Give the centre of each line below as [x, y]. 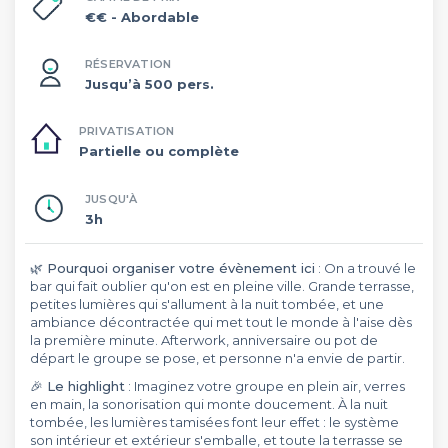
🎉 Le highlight [77, 386]
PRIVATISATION [127, 131]
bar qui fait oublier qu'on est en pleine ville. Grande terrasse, [222, 286]
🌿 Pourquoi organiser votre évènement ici [172, 268]
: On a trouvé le [365, 268]
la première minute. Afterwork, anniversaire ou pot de [204, 340]
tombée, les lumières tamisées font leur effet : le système [214, 422]
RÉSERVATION [128, 63]
